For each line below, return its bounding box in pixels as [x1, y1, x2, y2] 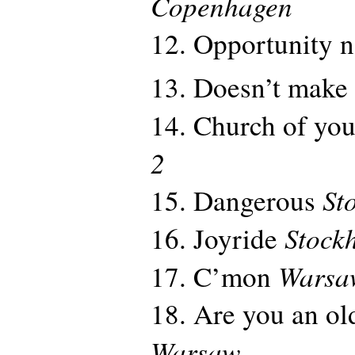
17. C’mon [151, 257, 278, 295]
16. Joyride [151, 219, 284, 257]
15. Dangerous [151, 181, 323, 219]
